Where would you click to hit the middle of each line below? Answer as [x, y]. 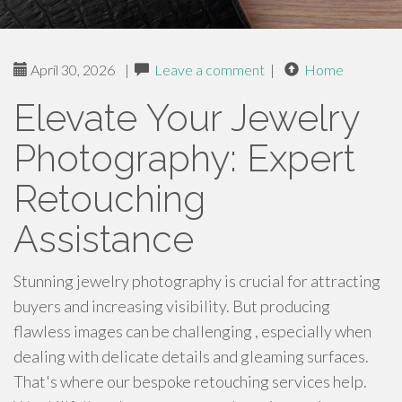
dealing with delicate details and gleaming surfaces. [191, 356]
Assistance [104, 239]
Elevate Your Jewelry [186, 118]
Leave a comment [210, 70]
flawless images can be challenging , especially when [192, 331]
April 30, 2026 [71, 70]
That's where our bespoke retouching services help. [190, 381]
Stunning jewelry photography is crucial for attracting [197, 281]
